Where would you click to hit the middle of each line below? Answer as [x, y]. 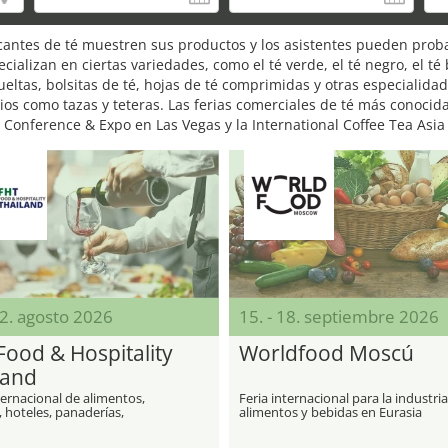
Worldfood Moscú [326, 353]
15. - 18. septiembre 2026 [339, 316]
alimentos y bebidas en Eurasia [330, 412]
